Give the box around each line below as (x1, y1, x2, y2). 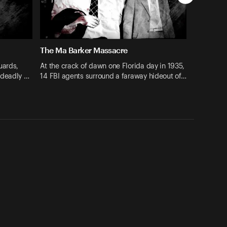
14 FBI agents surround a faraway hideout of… (40, 72, 186, 80)
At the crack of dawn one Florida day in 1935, (40, 62, 184, 70)
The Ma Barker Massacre (40, 45, 128, 55)
